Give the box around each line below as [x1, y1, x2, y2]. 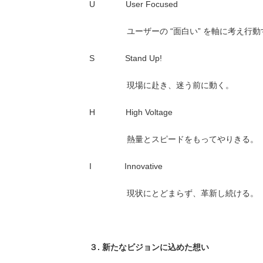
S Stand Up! [89, 53, 189, 63]
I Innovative [89, 161, 186, 171]
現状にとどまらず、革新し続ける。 [89, 188, 258, 198]
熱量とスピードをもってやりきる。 [89, 134, 258, 144]
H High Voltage [89, 107, 193, 117]
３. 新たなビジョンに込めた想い [89, 242, 209, 252]
